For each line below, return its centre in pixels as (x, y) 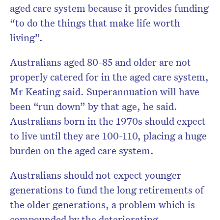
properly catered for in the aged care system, (109, 77)
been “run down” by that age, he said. (94, 106)
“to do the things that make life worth (95, 23)
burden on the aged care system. (83, 151)
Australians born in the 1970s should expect (108, 121)
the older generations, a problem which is (102, 205)
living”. (26, 38)
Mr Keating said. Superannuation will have (105, 92)
